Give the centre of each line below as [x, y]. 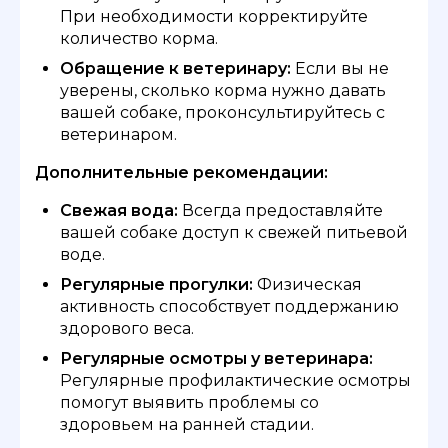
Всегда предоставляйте [280, 210]
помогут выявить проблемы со [189, 402]
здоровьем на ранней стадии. [187, 424]
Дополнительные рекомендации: [181, 172]
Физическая [307, 284]
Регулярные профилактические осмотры [235, 380]
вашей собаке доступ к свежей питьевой [234, 232]
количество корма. [139, 38]
